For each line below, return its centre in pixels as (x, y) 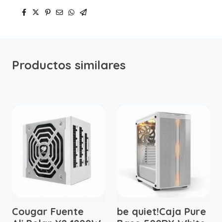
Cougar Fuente (48, 212)
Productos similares (69, 65)
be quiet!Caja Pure (162, 212)
